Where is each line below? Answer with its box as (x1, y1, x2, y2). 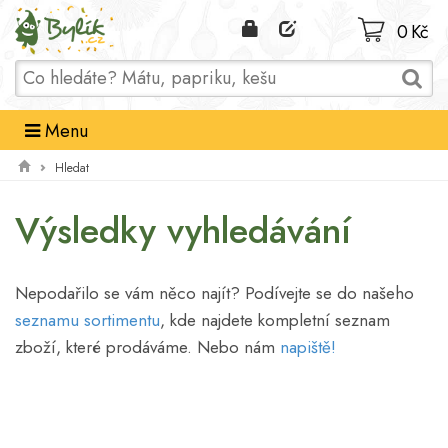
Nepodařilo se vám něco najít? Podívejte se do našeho (15, 281, 414, 305)
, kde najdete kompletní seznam (160, 308, 390, 332)
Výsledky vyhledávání (15, 204, 351, 257)
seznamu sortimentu (15, 308, 160, 332)
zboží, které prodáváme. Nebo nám (15, 335, 280, 359)
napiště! (280, 335, 336, 359)
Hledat (55, 158, 89, 177)
